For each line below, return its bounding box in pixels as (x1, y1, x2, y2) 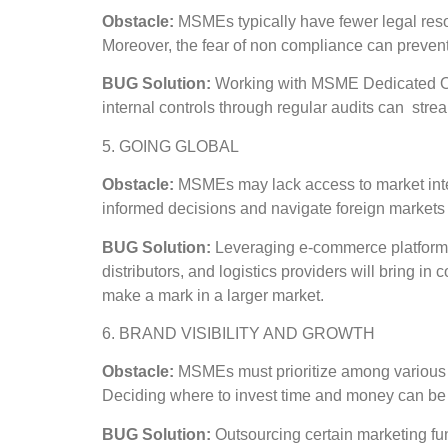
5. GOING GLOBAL (102, 137, 239, 155)
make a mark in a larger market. (102, 286, 324, 304)
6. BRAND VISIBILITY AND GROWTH (102, 324, 375, 342)
